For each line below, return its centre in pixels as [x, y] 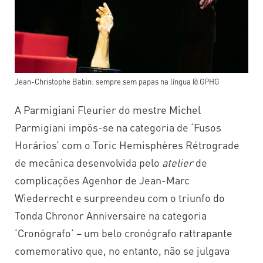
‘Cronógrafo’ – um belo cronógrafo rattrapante [124, 233]
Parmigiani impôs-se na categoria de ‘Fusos [118, 127]
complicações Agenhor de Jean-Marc [102, 180]
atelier [178, 163]
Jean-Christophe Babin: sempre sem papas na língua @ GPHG [117, 82]
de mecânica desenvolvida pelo [88, 163]
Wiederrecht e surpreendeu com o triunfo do [120, 198]
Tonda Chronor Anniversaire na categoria [111, 215]
